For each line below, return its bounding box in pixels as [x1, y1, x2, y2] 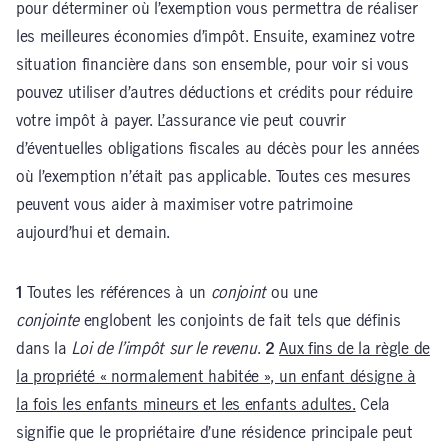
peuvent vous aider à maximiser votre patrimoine [16, 196, 353, 213]
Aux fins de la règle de [279, 340, 430, 357]
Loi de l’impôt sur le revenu [71, 340, 257, 357]
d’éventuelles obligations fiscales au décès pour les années [16, 140, 421, 157]
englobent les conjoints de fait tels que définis [79, 312, 401, 329]
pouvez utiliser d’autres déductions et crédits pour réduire [16, 84, 414, 101]
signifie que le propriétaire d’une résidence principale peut [16, 424, 413, 441]
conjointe [16, 312, 80, 329]
